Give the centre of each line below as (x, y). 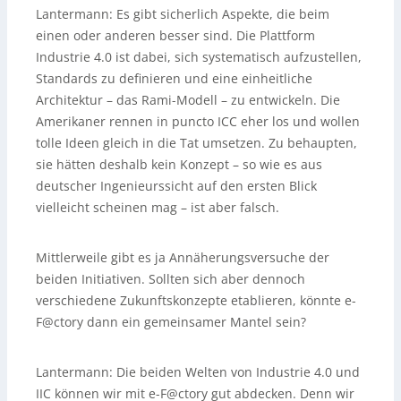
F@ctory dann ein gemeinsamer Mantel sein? (171, 321)
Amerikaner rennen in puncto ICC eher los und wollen (198, 121)
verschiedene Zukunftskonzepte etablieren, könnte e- (196, 300)
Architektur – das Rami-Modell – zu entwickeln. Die (188, 99)
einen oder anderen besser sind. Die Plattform (175, 35)
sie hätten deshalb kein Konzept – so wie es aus (179, 164)
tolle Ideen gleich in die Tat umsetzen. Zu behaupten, (196, 142)
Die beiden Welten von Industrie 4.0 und (236, 371)
